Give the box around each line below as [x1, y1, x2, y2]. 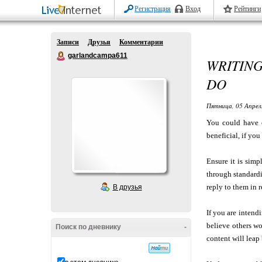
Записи [57, 38, 79, 46]
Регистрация [135, 5, 171, 13]
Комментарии [119, 38, 163, 46]
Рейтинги [234, 5, 261, 13]
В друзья [112, 183, 142, 191]
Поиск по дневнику [56, 223, 121, 231]
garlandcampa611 [68, 51, 127, 60]
